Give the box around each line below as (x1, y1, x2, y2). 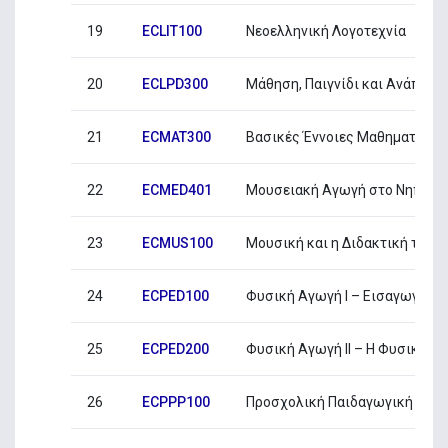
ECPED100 (141, 288, 209, 305)
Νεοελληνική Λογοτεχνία (245, 23, 406, 40)
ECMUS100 (141, 235, 213, 252)
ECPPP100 (141, 394, 210, 411)
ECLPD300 (141, 76, 208, 93)
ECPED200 (141, 341, 209, 358)
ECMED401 (141, 182, 212, 199)
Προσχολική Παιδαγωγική (245, 394, 413, 411)
